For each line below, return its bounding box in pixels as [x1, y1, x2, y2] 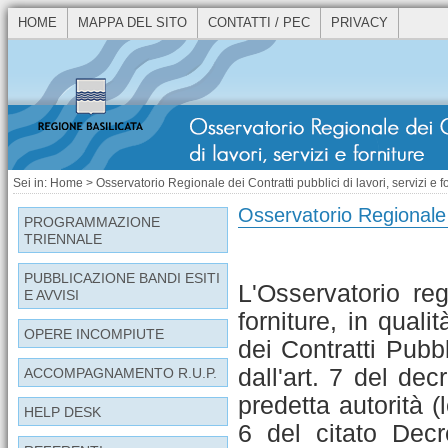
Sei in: [13, 176, 50, 190]
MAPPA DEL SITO [78, 15, 187, 30]
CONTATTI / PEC [208, 15, 310, 30]
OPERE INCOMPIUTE [24, 326, 164, 342]
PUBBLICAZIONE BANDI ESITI [24, 270, 220, 286]
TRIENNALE [24, 231, 102, 247]
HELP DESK [24, 404, 101, 420]
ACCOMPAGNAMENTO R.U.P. [24, 365, 217, 381]
